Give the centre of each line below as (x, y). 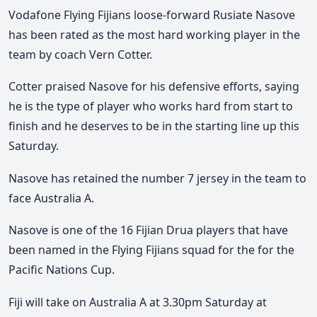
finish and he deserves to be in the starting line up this (154, 126)
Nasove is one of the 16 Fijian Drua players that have (148, 230)
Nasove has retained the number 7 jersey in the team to (157, 178)
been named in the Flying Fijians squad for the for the (151, 250)
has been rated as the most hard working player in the (154, 34)
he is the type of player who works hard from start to (151, 106)
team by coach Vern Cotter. (80, 54)
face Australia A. (51, 198)
